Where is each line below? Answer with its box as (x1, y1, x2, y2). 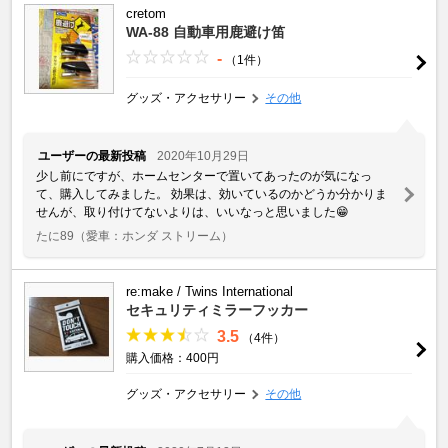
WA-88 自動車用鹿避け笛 (126, 23, 285, 40)
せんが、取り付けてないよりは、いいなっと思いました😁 (36, 204, 349, 219)
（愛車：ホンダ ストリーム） (74, 228, 233, 243)
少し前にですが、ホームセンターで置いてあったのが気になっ (36, 168, 372, 183)
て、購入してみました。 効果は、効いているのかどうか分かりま (36, 186, 387, 201)
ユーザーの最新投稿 (38, 148, 146, 163)
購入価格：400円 (126, 350, 219, 365)
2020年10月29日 (157, 148, 249, 163)
